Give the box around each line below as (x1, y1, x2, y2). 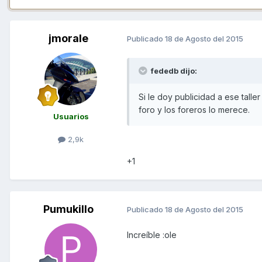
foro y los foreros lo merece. (139, 104, 250, 115)
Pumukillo (43, 202, 94, 215)
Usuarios (53, 111, 89, 121)
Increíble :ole (127, 229, 177, 240)
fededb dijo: (149, 65, 197, 75)
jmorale (49, 32, 88, 44)
